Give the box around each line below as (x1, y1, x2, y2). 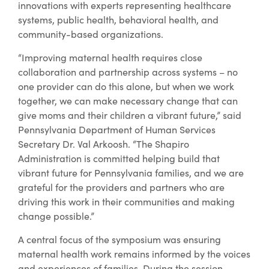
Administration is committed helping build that (18, 151, 220, 165)
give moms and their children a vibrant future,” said (18, 108, 241, 121)
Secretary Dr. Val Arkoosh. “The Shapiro (18, 137, 189, 150)
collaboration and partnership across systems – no (18, 65, 238, 78)
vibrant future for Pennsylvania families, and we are (18, 166, 244, 179)
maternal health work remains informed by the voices (18, 247, 250, 260)
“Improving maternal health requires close (18, 50, 202, 64)
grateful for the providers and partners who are (18, 180, 225, 193)
